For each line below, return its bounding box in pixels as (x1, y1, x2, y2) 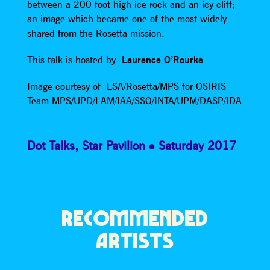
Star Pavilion (81, 138, 145, 154)
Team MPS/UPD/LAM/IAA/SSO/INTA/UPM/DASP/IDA (27, 95, 242, 107)
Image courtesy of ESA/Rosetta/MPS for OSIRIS (27, 80, 226, 93)
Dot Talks (27, 138, 75, 154)
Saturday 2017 (158, 138, 236, 154)
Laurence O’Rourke (121, 54, 203, 66)
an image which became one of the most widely (27, 13, 227, 25)
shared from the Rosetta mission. (27, 27, 165, 40)
